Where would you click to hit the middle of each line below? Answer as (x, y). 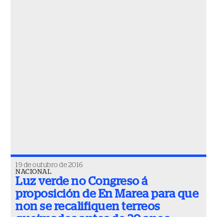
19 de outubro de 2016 (49, 165)
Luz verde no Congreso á (82, 182)
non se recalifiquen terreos (88, 207)
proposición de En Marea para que (107, 194)
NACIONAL (33, 172)
